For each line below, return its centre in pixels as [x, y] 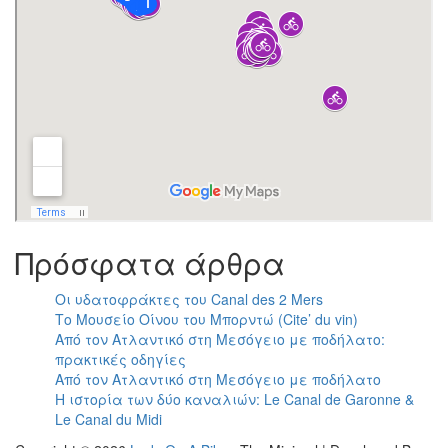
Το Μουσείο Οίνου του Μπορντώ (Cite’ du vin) [206, 318]
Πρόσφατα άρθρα [150, 262]
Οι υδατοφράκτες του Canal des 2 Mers [189, 298]
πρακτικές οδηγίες [120, 358]
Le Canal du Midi [108, 418]
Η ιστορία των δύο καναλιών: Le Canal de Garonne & [234, 398]
